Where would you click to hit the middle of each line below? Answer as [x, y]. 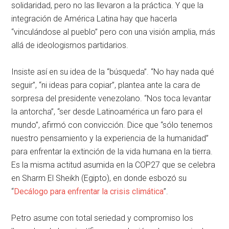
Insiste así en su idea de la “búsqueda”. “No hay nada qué [113, 72]
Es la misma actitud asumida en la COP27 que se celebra [113, 165]
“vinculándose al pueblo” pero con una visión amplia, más [113, 32]
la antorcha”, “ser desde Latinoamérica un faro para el [107, 111]
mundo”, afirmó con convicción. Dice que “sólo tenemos [112, 125]
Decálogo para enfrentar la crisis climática [89, 191]
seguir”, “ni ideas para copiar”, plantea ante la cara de [106, 85]
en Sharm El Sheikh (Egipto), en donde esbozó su [99, 178]
